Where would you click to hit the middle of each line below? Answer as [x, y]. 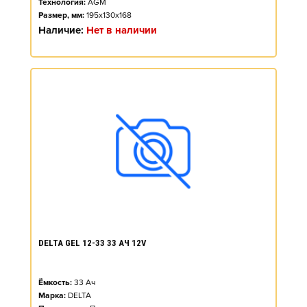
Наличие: [62, 30]
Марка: [52, 296]
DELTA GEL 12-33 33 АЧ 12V [93, 243]
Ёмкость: [55, 283]
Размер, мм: [61, 15]
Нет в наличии [122, 30]
